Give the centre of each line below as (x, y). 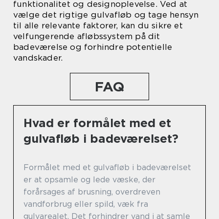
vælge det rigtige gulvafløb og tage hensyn (106, 15)
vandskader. (38, 58)
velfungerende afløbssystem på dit (87, 36)
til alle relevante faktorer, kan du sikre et (98, 26)
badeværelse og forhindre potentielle (93, 47)
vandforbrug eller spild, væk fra (86, 204)
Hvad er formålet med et (97, 123)
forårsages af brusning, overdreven (92, 192)
